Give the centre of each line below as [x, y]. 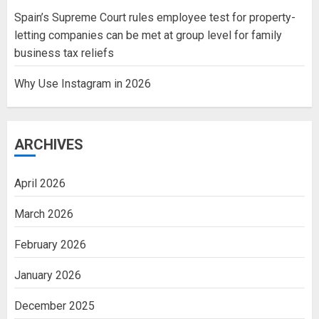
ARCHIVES [49, 145]
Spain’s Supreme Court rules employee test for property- [155, 18]
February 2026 [50, 245]
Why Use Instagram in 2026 [83, 84]
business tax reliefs [64, 53]
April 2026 [40, 184]
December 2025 [54, 306]
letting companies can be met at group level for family [148, 36]
